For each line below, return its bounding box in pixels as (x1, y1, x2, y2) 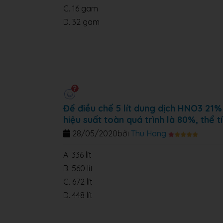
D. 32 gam (63, 17, 100, 27)
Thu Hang (131, 128, 166, 139)
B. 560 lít (63, 163, 93, 174)
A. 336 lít (63, 150, 92, 160)
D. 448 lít (63, 190, 93, 201)
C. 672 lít (63, 177, 93, 187)
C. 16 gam (63, 3, 98, 14)
